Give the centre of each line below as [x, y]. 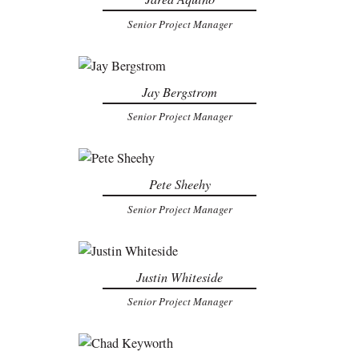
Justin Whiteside [179, 276]
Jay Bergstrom [179, 91]
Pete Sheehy [179, 184]
